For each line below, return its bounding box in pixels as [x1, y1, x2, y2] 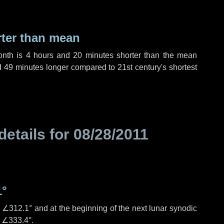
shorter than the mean [113, 51, 197, 59]
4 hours [25, 51, 53, 59]
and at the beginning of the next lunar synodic [32, 204, 197, 212]
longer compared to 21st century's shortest [43, 63, 197, 71]
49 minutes [3, 63, 43, 71]
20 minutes [73, 51, 113, 59]
